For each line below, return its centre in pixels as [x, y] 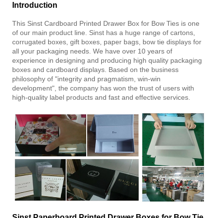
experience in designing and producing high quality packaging [107, 60]
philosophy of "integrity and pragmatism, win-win [86, 79]
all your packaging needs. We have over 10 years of [92, 51]
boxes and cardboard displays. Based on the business [95, 69]
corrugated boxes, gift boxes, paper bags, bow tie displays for [107, 42]
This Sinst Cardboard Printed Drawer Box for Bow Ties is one [106, 23]
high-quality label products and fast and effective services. [101, 97]
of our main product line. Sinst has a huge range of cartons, [104, 32]
